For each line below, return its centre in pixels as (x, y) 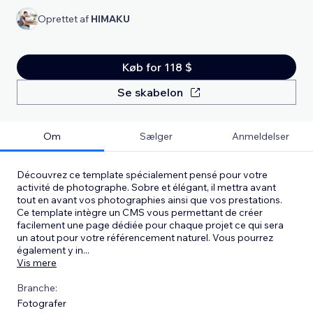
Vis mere (37, 262)
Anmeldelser (261, 136)
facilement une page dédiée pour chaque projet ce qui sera (150, 225)
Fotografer (42, 303)
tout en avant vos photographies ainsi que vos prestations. (150, 199)
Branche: (37, 287)
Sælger (156, 136)
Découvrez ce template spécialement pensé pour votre (142, 174)
